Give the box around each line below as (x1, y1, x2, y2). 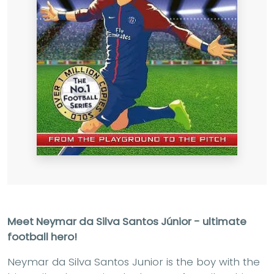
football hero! (7, 229, 77, 245)
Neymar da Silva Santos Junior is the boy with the (7, 254, 260, 270)
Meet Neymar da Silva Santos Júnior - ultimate (7, 214, 246, 229)
